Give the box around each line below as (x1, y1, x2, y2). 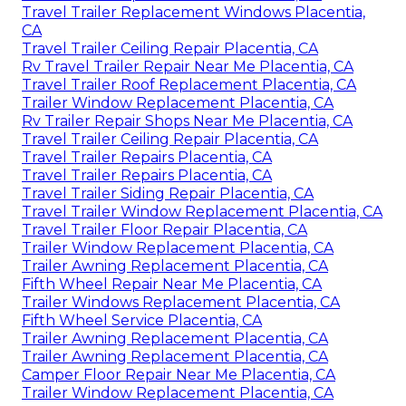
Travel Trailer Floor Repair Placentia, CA (22, 220, 307, 238)
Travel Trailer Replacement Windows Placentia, (22, 3, 365, 21)
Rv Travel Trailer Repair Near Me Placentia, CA (22, 57, 353, 75)
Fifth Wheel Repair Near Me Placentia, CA (22, 275, 322, 293)
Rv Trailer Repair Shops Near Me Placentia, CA (22, 111, 353, 130)
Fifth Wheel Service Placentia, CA (22, 311, 262, 329)
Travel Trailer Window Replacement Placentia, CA (22, 202, 382, 220)
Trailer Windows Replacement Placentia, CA (22, 293, 340, 311)
